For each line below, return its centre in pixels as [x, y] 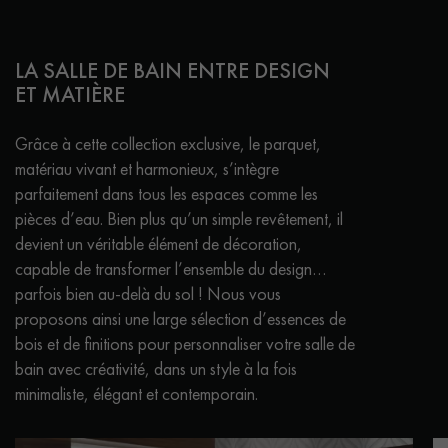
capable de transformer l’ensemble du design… [170, 269]
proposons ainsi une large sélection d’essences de [180, 319]
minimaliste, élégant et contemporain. [136, 394]
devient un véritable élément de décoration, [158, 244]
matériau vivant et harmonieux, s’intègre [147, 169]
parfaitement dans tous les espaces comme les [166, 194]
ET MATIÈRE [70, 95]
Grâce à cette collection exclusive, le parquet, [168, 144]
